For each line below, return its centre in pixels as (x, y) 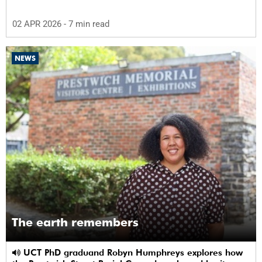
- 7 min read (87, 24)
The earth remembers (75, 223)
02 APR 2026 (38, 24)
